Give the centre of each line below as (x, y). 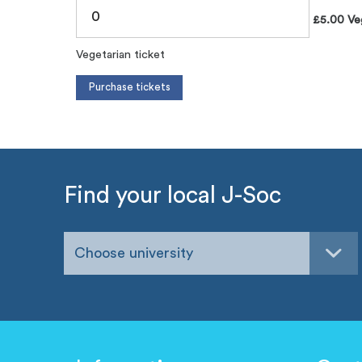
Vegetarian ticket (121, 55)
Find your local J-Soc (173, 196)
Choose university (134, 253)
